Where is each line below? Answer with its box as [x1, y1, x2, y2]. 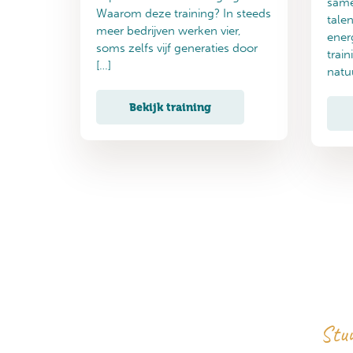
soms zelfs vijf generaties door [96, 41, 258, 56]
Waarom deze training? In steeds [96, 6, 271, 21]
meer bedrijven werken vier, [96, 24, 241, 39]
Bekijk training [129, 101, 211, 114]
